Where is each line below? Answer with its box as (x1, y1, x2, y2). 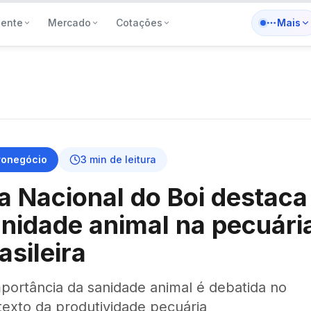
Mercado (48, 17, 91, 28)
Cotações (116, 17, 162, 28)
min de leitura (87, 153, 156, 165)
